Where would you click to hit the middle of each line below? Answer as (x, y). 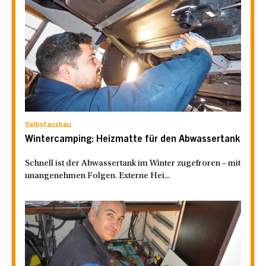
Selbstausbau (48, 126)
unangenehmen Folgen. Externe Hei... (97, 176)
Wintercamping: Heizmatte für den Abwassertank (132, 140)
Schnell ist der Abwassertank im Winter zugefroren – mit (133, 164)
